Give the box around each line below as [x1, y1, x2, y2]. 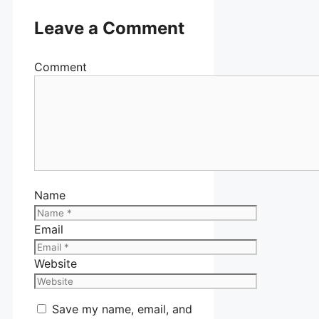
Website [34, 256, 77, 271]
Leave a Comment [34, 17, 184, 38]
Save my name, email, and [52, 301, 192, 316]
